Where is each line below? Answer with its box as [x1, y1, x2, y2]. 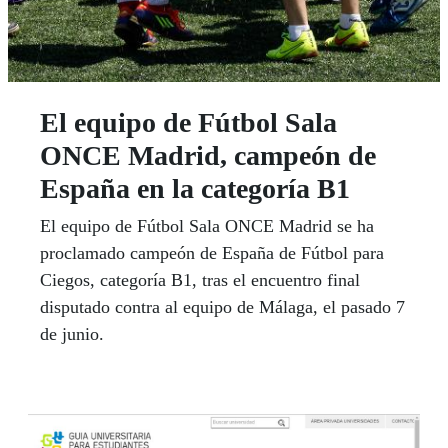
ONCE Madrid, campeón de [40, 139, 376, 171]
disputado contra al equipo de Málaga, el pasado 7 [40, 296, 405, 317]
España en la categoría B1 [40, 172, 350, 204]
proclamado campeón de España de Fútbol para [40, 242, 384, 263]
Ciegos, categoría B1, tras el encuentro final [40, 269, 360, 290]
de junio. [40, 323, 104, 344]
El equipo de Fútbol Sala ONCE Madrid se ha [40, 215, 374, 236]
